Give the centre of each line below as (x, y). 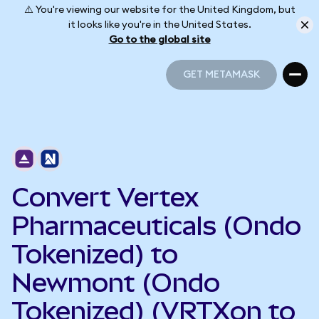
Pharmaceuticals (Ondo (156, 226)
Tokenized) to (95, 254)
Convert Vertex (105, 197)
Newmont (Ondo (116, 283)
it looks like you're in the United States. (159, 25)
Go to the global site (159, 40)
